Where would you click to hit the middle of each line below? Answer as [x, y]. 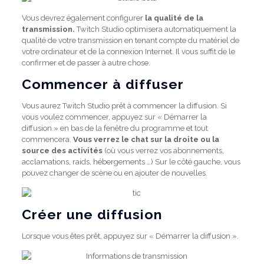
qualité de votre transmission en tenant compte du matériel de [130, 40]
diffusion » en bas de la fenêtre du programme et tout [115, 128]
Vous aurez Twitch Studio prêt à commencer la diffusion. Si [124, 106]
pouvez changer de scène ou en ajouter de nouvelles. [114, 173]
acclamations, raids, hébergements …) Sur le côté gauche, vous [131, 162]
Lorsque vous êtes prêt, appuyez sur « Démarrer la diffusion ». [130, 236]
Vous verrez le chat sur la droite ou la [146, 139]
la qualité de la [173, 18]
